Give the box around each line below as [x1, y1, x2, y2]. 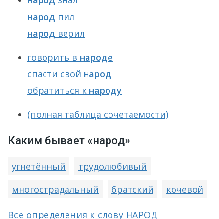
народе [80, 51, 113, 63]
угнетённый [12, 160, 66, 172]
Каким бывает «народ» [8, 134, 131, 147]
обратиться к [27, 85, 89, 96]
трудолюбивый [78, 160, 147, 172]
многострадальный [12, 183, 99, 195]
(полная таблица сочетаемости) [27, 109, 168, 120]
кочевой [166, 183, 203, 195]
